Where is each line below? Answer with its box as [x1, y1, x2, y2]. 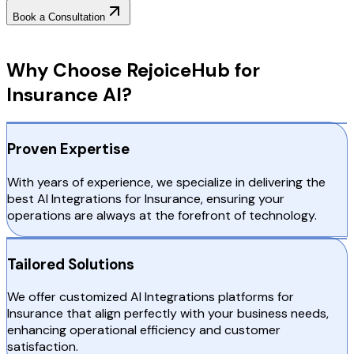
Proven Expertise [7, 139, 130, 160]
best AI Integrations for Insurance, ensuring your [7, 190, 284, 207]
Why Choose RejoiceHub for [6, 57, 260, 82]
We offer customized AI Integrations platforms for [7, 288, 294, 306]
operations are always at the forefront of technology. [7, 206, 317, 224]
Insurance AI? [6, 81, 132, 107]
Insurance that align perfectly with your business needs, [7, 305, 329, 322]
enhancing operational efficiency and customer [7, 322, 281, 339]
